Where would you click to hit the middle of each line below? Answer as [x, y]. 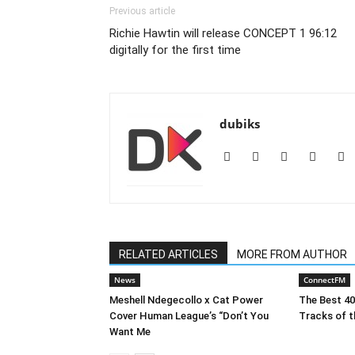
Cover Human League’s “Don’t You [189, 316]
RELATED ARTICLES [168, 254]
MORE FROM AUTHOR [292, 254]
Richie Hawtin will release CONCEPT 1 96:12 [223, 33]
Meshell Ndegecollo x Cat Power [186, 300]
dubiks [240, 124]
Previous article [142, 11]
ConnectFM [324, 280]
